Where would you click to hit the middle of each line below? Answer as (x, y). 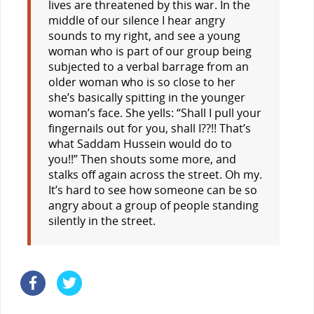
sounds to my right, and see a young (144, 35)
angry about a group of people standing (153, 205)
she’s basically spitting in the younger (146, 97)
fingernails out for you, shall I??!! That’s (149, 128)
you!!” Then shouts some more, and (142, 159)
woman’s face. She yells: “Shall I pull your (155, 112)
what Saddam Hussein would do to (140, 143)
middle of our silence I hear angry (136, 20)
